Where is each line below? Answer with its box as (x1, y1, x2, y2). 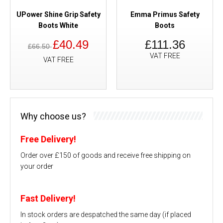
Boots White (38, 21, 78, 29)
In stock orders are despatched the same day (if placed (20, 210, 191, 219)
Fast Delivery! (20, 193, 76, 204)
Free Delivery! (20, 133, 76, 144)
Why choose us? (20, 111, 86, 121)
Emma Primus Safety (130, 10, 200, 18)
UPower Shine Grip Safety (16, 10, 101, 18)
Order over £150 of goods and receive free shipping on (20, 151, 191, 159)
